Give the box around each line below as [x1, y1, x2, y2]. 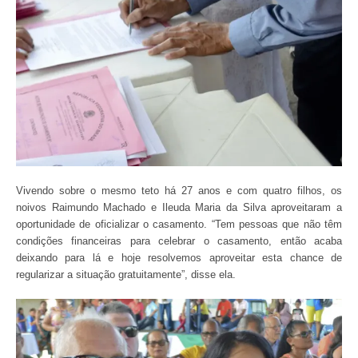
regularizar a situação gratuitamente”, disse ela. [16, 268, 236, 280]
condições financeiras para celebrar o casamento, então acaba [16, 234, 342, 247]
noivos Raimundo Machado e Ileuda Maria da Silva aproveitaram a [16, 201, 342, 213]
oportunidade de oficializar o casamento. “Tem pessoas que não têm [16, 217, 342, 230]
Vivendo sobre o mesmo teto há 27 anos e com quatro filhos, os [16, 184, 342, 197]
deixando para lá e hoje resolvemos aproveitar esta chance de [16, 251, 342, 264]
